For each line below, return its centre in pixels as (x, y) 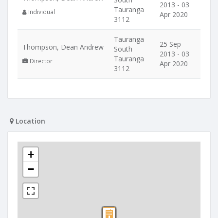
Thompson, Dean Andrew (63, 47)
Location (29, 121)
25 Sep (170, 44)
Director (40, 61)
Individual (41, 12)
